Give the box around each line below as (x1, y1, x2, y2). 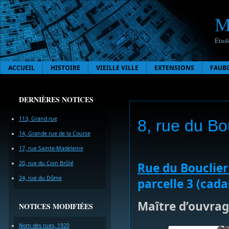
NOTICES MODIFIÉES (18, 201, 93, 212)
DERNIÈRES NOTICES (18, 94, 94, 105)
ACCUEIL (8, 63, 35, 72)
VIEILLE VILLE (96, 63, 139, 72)
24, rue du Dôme (18, 174, 62, 181)
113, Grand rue (18, 115, 57, 122)
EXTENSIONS (154, 63, 194, 72)
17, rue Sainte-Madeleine (18, 145, 83, 152)
